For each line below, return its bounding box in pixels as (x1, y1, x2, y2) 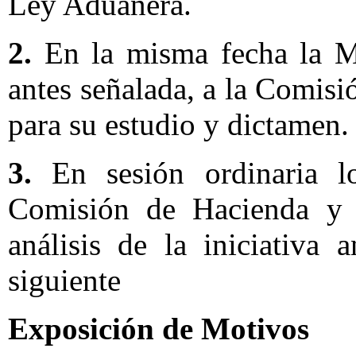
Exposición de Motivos (8, 311, 309, 346)
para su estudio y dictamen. (8, 107, 349, 141)
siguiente (8, 263, 121, 297)
